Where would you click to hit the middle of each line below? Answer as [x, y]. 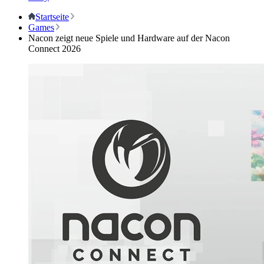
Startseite [52, 17]
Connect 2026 [55, 49]
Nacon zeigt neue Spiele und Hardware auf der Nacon [129, 38]
